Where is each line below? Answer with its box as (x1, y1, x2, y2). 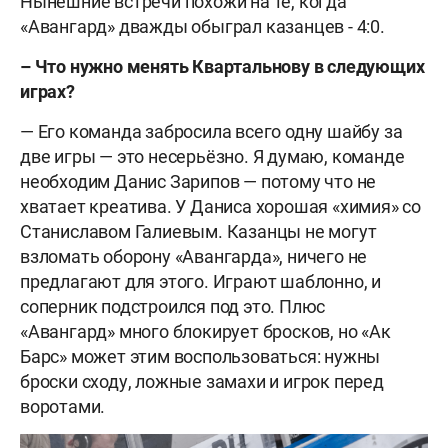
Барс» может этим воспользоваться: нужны (20, 346, 381, 368)
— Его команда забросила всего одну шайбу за (20, 121, 403, 143)
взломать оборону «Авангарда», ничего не (20, 246, 368, 268)
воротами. (20, 396, 109, 418)
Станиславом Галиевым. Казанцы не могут (20, 221, 377, 243)
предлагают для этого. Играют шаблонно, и (20, 271, 381, 293)
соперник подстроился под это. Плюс (20, 296, 326, 318)
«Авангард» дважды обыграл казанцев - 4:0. (20, 16, 385, 38)
